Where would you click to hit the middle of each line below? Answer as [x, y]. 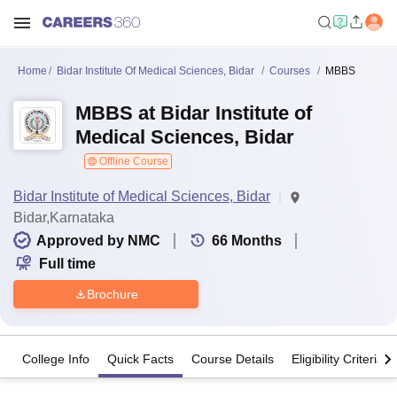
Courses [290, 71]
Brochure [112, 294]
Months [257, 241]
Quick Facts [140, 359]
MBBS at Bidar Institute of [194, 113]
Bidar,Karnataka [64, 218]
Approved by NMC [98, 241]
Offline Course [132, 161]
